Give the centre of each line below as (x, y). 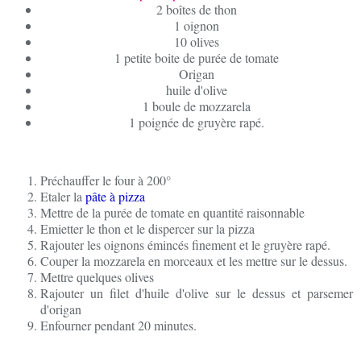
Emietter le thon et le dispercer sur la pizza (147, 228)
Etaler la (63, 196)
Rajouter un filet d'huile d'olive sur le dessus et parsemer (197, 293)
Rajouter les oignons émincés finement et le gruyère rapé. (185, 245)
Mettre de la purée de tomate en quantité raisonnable (172, 212)
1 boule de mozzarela (197, 106)
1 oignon (197, 25)
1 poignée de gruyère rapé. (197, 122)
